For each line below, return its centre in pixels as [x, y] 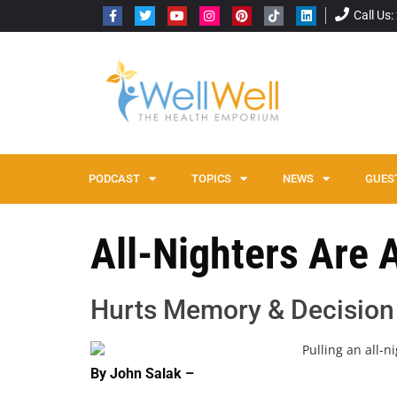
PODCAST [114, 178]
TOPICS [211, 178]
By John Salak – [142, 374]
